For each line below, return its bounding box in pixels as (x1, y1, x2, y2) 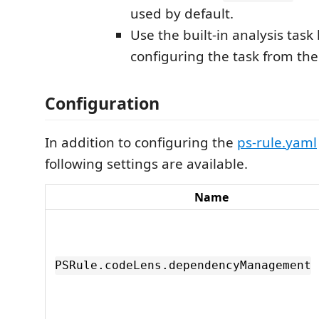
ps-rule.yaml (237, 132, 317, 152)
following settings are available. (45, 154, 248, 173)
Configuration (45, 91, 159, 115)
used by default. (130, 4, 234, 23)
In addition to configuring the (45, 132, 237, 152)
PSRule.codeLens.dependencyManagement (55, 258, 311, 273)
